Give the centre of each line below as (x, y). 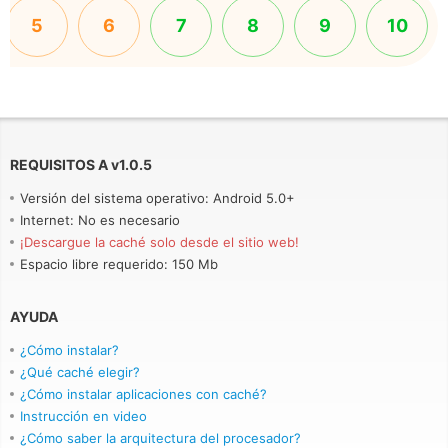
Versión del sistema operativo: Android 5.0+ (157, 198)
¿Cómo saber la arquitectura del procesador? (160, 438)
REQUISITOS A (59, 164)
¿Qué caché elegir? (80, 372)
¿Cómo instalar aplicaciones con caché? (143, 394)
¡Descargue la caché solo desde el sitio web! (159, 242)
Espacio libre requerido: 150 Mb (119, 264)
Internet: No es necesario (100, 220)
